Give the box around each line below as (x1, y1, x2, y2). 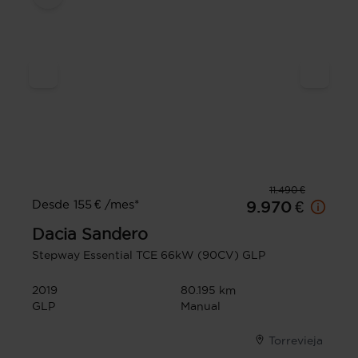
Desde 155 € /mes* (32, 197, 139, 211)
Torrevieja (268, 333, 323, 347)
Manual (181, 299, 221, 312)
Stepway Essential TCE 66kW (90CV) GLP (32, 248, 265, 261)
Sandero (82, 225, 148, 243)
